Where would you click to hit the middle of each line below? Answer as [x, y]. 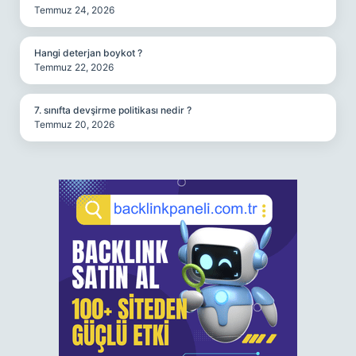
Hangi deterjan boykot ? [88, 53]
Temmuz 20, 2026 [74, 124]
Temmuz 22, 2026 [74, 67]
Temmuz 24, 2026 [74, 10]
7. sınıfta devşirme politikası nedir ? [113, 110]
